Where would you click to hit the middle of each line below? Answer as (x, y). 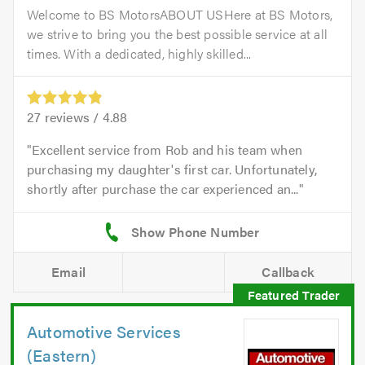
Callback (288, 272)
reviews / (72, 117)
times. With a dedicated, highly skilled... (139, 53)
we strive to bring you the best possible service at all (178, 34)
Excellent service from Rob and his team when (167, 150)
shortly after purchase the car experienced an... (163, 189)
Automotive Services (104, 332)
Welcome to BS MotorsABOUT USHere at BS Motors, (180, 14)
